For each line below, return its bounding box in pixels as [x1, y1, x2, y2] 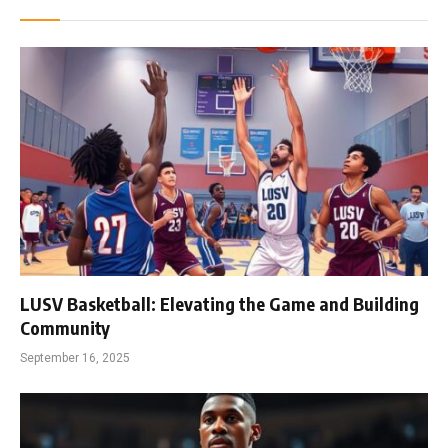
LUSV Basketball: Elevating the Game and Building [20, 292, 419, 315]
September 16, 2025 [20, 351, 130, 365]
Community [20, 316, 110, 339]
